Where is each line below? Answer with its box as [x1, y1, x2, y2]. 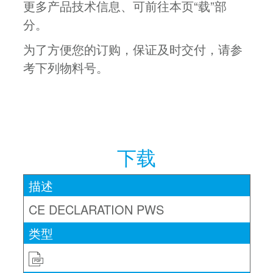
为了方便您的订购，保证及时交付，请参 [23, 40, 243, 58]
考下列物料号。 [23, 58, 108, 76]
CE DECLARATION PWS [28, 200, 164, 218]
